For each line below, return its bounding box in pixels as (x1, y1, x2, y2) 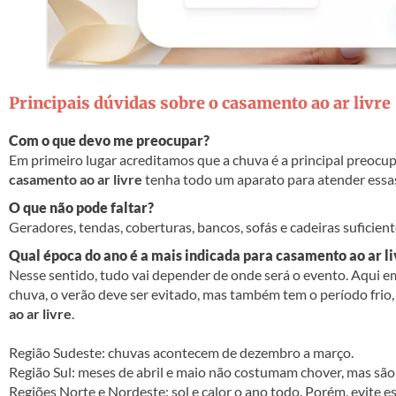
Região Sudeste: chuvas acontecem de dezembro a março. (9, 344, 354, 362)
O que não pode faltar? (9, 199, 154, 217)
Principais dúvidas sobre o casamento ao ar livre (9, 93, 391, 114)
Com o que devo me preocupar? (9, 132, 209, 149)
